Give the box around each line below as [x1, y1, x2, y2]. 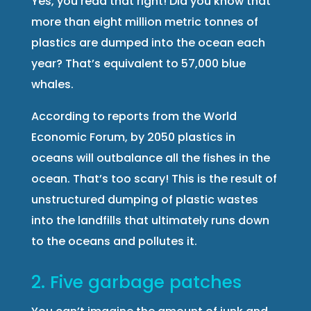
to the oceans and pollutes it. [31, 233, 197, 249]
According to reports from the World [31, 108, 237, 124]
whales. [31, 76, 74, 92]
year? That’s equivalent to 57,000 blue [31, 55, 246, 72]
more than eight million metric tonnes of [31, 13, 258, 30]
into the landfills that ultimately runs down [31, 212, 269, 228]
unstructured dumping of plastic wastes [31, 191, 258, 208]
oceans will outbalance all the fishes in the [31, 149, 270, 166]
